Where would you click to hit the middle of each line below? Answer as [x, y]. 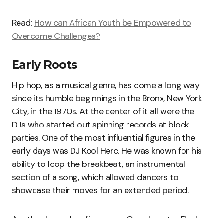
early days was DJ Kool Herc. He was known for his [107, 151]
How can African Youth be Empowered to [112, 23]
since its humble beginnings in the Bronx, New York [107, 99]
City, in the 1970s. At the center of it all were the [103, 112]
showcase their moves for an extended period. [100, 191]
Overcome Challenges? [56, 36]
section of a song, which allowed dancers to [95, 177]
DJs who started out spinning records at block [100, 125]
